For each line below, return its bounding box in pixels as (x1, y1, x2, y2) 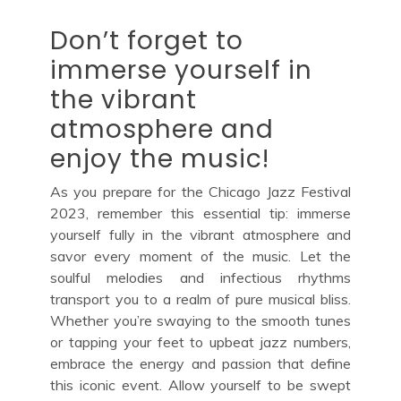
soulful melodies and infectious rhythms (50, 268, 351, 286)
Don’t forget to (50, 22, 243, 58)
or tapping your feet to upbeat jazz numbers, (50, 332, 351, 351)
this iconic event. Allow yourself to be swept (50, 375, 351, 394)
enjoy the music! (50, 141, 269, 176)
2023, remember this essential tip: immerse (50, 203, 351, 222)
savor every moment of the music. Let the (50, 246, 351, 265)
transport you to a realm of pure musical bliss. (50, 289, 351, 308)
